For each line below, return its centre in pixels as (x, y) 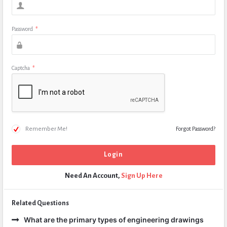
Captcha (21, 68)
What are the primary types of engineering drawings (114, 220)
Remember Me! (46, 129)
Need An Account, (93, 176)
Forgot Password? (196, 129)
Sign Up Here (142, 176)
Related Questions (40, 203)
